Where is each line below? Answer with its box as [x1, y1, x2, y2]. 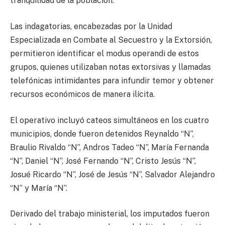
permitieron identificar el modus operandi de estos [10, 49, 199, 59]
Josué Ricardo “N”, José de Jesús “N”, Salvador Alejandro [10, 169, 215, 179]
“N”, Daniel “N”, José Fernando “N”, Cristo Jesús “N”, [10, 156, 196, 166]
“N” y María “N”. [10, 183, 67, 193]
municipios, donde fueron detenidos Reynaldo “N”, [10, 129, 194, 139]
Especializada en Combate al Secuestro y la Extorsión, [10, 35, 212, 45]
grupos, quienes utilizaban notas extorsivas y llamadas [10, 62, 211, 72]
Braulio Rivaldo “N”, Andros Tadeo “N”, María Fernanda [10, 142, 209, 152]
